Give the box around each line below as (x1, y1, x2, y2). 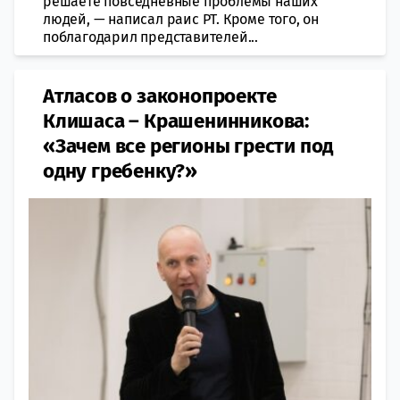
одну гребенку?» (43, 159, 198, 183)
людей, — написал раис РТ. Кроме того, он (43, 11, 319, 28)
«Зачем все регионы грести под (43, 134, 334, 158)
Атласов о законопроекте (43, 84, 277, 108)
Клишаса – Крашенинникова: (43, 109, 309, 133)
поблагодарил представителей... (43, 29, 259, 46)
